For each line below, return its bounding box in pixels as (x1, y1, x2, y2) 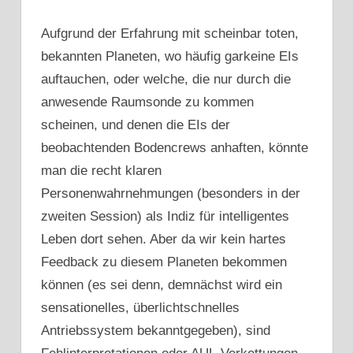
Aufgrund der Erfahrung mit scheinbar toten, (41, 25, 299, 41)
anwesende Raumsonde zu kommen (41, 94, 254, 110)
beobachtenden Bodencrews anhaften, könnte (41, 139, 308, 155)
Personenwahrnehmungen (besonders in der (41, 185, 300, 201)
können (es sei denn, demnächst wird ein (41, 277, 282, 292)
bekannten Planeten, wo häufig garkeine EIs (41, 48, 299, 64)
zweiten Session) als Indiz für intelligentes (41, 208, 289, 224)
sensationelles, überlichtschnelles (41, 299, 240, 315)
